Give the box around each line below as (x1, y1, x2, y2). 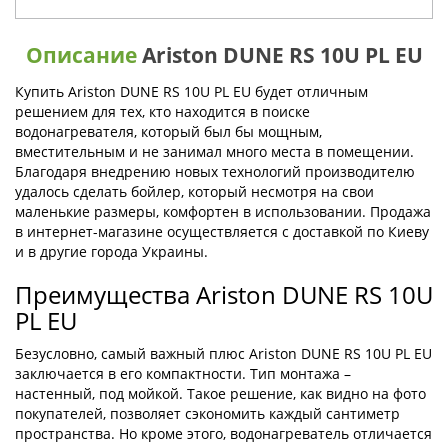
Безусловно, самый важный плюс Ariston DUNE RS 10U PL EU (15, 344, 432, 363)
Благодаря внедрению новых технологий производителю (15, 162, 415, 181)
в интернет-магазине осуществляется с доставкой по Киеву (15, 222, 429, 241)
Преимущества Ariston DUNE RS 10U (15, 278, 433, 311)
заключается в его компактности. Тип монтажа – (15, 364, 351, 383)
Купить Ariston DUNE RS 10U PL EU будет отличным (15, 82, 368, 101)
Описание (25, 41, 142, 69)
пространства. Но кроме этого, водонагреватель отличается (15, 424, 432, 443)
